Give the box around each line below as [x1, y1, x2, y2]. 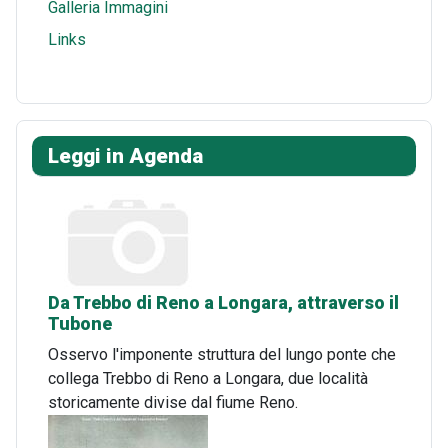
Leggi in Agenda [48, 143, 203, 168]
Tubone [48, 313, 112, 334]
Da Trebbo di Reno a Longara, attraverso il [48, 292, 399, 313]
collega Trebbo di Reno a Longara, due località [48, 368, 368, 388]
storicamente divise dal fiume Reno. [48, 392, 298, 412]
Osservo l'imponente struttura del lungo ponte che [48, 344, 396, 364]
